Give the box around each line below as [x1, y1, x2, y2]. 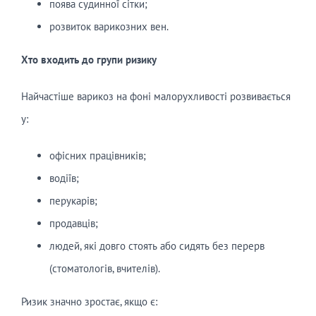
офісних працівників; [49, 149, 146, 163]
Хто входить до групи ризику [20, 53, 157, 67]
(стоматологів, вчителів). [49, 262, 160, 276]
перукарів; [49, 194, 97, 208]
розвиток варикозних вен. [49, 20, 169, 34]
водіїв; [49, 171, 79, 186]
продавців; [49, 217, 98, 231]
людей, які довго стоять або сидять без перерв [49, 239, 265, 253]
